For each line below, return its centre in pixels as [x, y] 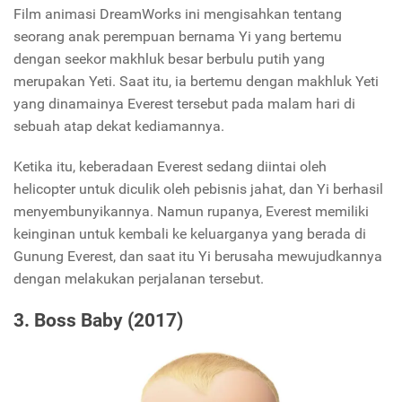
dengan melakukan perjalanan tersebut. [139, 279]
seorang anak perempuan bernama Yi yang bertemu [178, 37]
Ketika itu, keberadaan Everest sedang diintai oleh [170, 167]
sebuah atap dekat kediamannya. [119, 127]
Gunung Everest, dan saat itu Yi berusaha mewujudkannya [198, 257]
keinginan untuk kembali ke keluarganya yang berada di [190, 234]
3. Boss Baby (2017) [98, 321]
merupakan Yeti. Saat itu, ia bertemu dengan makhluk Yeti [196, 82]
